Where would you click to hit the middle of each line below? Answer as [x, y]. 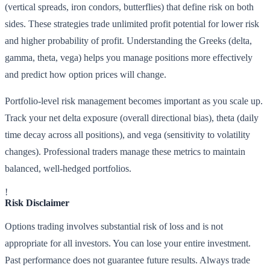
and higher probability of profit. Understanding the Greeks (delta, [128, 41]
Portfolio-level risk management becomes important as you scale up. [134, 101]
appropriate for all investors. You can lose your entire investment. [128, 243]
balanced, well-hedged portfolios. [68, 169]
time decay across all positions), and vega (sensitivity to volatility [127, 135]
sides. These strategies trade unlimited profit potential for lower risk [132, 24]
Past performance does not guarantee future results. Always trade [127, 260]
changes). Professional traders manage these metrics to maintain [125, 152]
